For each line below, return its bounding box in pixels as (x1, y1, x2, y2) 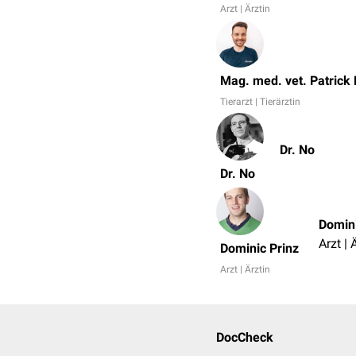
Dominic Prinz (220, 241, 299, 256)
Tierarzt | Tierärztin (220, 96, 300, 107)
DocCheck (216, 330, 273, 345)
